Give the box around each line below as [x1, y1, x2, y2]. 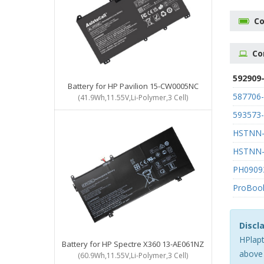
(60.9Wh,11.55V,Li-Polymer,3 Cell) [78, 250, 189, 261]
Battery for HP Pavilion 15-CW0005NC [67, 81, 199, 92]
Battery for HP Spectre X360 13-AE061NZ [62, 239, 204, 250]
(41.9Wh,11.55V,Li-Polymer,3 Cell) [78, 93, 189, 103]
